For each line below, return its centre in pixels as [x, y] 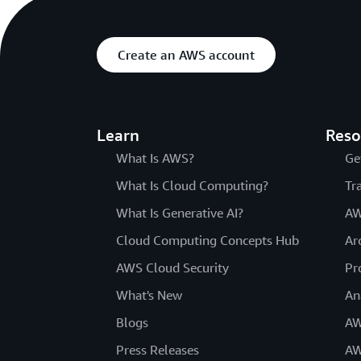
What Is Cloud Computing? [192, 186]
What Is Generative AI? [180, 213]
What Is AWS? [155, 158]
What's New [149, 295]
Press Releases [158, 350]
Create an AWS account [186, 55]
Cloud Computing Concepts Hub [207, 241]
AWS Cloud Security [172, 268]
